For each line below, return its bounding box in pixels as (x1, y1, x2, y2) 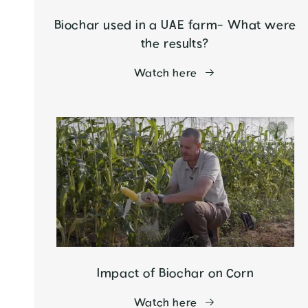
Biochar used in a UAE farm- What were (54, 16, 296, 34)
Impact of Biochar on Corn (97, 265, 254, 282)
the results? (140, 35, 210, 53)
